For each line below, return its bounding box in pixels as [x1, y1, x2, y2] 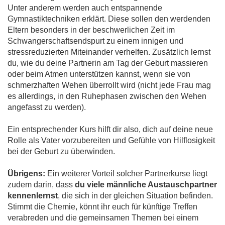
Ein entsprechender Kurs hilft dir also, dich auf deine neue [8, 125, 213, 134]
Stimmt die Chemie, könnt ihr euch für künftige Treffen [8, 202, 197, 211]
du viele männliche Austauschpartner [75, 180, 217, 189]
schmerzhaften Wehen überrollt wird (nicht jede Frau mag [8, 81, 211, 90]
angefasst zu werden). [8, 103, 86, 112]
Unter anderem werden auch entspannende [8, 4, 162, 13]
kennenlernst [8, 191, 58, 200]
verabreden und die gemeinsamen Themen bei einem [8, 213, 198, 222]
